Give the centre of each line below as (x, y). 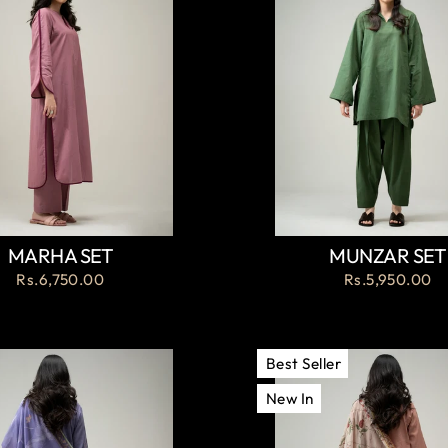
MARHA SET (60, 256)
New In (290, 399)
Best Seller (303, 364)
